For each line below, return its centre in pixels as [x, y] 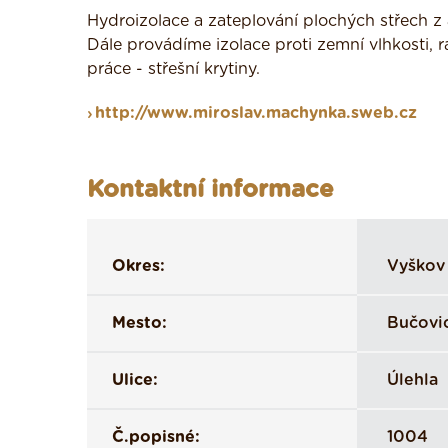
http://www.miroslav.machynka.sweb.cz [256, 113]
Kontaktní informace [210, 190]
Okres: [138, 266]
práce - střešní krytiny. [173, 69]
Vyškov [416, 266]
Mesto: [139, 323]
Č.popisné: [156, 437]
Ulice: [135, 380]
